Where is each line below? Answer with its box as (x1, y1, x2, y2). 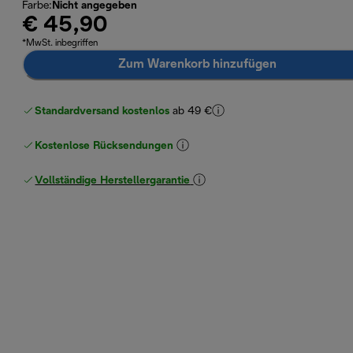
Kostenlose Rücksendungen (35, 140, 174, 151)
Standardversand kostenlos (35, 106, 170, 117)
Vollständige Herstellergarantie (35, 175, 191, 186)
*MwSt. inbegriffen (22, 38, 98, 47)
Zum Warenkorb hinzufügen (117, 58, 277, 70)
